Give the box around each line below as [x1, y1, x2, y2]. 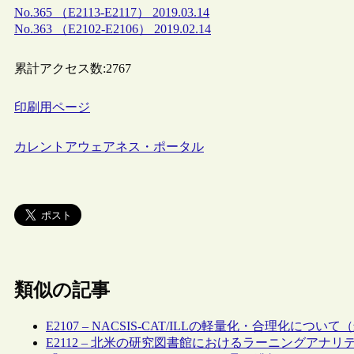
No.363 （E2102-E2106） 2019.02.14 [14, 21, 211, 36]
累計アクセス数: [14, 61, 106, 75]
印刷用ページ [14, 100, 90, 115]
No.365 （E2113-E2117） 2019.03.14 [14, 5, 209, 19]
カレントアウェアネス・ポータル [14, 140, 204, 154]
